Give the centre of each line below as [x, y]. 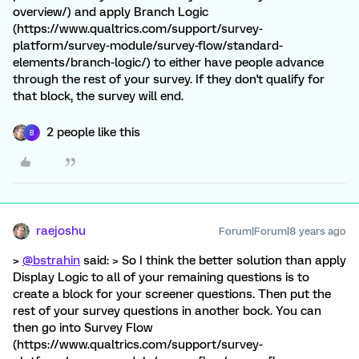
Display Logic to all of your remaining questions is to [161, 277]
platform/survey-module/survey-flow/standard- [148, 46]
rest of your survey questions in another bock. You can [167, 311]
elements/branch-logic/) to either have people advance [168, 63]
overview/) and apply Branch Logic [111, 12]
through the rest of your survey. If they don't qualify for [169, 79]
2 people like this [93, 132]
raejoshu [61, 231]
